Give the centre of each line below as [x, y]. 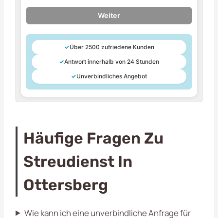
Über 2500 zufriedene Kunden [112, 47]
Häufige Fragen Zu [93, 138]
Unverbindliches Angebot [112, 76]
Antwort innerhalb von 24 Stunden [112, 61]
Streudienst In [78, 161]
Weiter [109, 15]
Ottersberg [66, 185]
